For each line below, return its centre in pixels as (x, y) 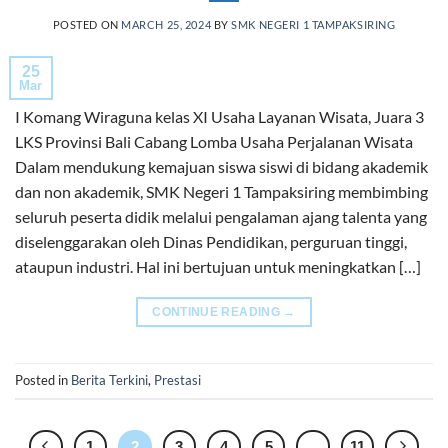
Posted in (43, 380)
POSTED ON (87, 24)
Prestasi (177, 380)
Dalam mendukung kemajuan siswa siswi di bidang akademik (221, 166)
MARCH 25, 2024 (166, 24)
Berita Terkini (109, 380)
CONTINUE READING (218, 311)
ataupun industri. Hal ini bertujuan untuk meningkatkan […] (218, 266)
